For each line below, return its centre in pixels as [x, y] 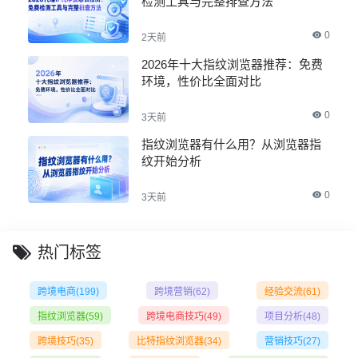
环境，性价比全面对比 [201, 81]
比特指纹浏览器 [170, 341]
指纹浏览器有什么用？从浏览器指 [231, 144]
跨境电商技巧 [175, 316]
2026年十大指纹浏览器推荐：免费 [232, 64]
